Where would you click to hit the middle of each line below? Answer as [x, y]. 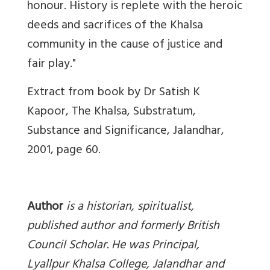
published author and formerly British [123, 227]
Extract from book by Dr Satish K [114, 93]
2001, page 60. [65, 151]
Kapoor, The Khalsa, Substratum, [111, 112]
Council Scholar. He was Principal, [113, 246]
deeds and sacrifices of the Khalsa [115, 26]
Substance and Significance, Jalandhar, [126, 131]
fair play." [52, 64]
